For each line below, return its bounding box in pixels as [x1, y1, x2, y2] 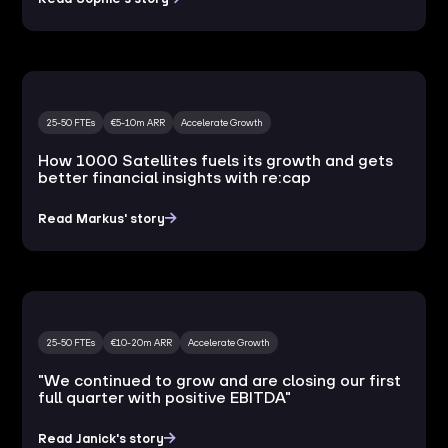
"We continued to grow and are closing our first [38, 370, 402, 389]
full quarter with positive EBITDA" [38, 387, 292, 406]
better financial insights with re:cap [38, 167, 312, 186]
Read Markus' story [38, 210, 166, 226]
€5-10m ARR [111, 116, 166, 128]
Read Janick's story [38, 430, 165, 446]
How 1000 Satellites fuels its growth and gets [38, 150, 394, 169]
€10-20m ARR [111, 336, 173, 348]
